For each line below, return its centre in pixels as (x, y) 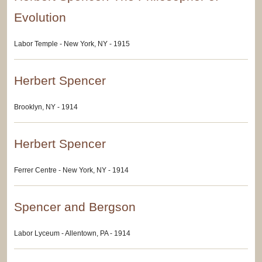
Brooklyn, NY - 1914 (46, 107)
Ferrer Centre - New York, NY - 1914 (71, 170)
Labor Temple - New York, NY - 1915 (72, 44)
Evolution (40, 18)
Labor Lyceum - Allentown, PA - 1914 (72, 234)
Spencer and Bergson (75, 207)
